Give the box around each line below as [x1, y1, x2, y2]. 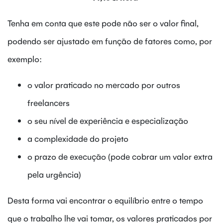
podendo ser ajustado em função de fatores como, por [7, 35, 212, 47]
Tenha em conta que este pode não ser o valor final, [7, 17, 199, 29]
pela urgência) [27, 169, 81, 180]
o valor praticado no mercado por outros [27, 79, 180, 91]
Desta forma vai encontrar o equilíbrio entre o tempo [7, 195, 203, 206]
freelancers [27, 97, 70, 109]
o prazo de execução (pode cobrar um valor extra [27, 151, 213, 162]
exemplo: [7, 53, 42, 65]
